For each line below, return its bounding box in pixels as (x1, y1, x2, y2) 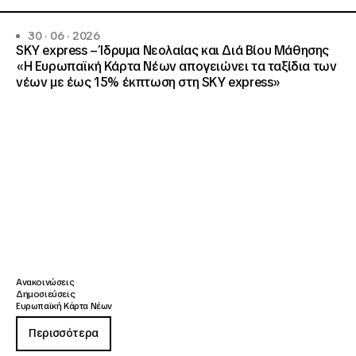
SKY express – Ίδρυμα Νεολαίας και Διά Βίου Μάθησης (16, 42, 329, 60)
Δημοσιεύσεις (16, 288, 75, 300)
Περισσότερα (29, 326, 99, 341)
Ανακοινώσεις (16, 277, 75, 288)
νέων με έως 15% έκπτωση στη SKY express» (16, 74, 281, 91)
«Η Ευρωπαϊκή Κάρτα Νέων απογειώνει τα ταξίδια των (16, 58, 337, 75)
